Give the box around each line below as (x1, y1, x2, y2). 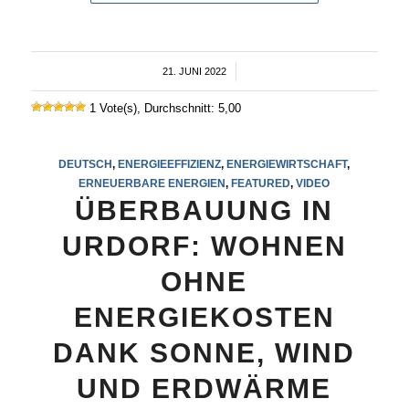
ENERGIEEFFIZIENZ (118, 158, 222, 171)
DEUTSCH (58, 158, 113, 171)
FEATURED (231, 177, 291, 190)
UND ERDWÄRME (77, 373, 332, 404)
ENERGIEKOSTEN (73, 302, 335, 333)
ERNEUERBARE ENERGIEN (79, 177, 226, 190)
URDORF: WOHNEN (61, 231, 347, 262)
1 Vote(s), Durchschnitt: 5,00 (85, 101, 241, 116)
